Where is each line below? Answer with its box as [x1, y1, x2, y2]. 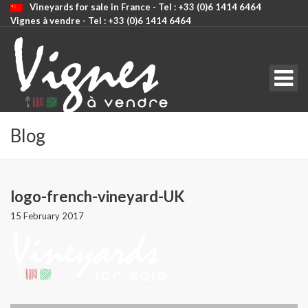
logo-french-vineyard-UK [10, 187, 185, 206]
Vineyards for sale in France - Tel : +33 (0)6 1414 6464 [30, 1, 261, 12]
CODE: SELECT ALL [14, 35, 91, 46]
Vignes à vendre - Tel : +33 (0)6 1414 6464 [10, 15, 191, 26]
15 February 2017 [10, 210, 84, 221]
